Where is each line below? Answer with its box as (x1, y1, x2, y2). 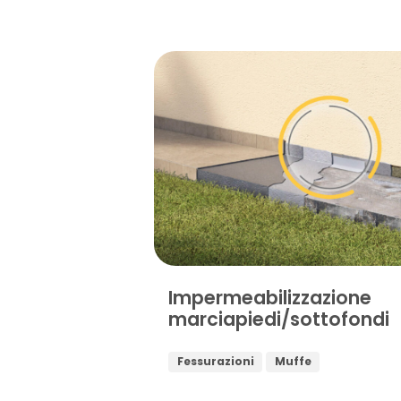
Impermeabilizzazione (168, 284, 371, 311)
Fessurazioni (176, 354, 254, 370)
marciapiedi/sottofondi (168, 305, 389, 332)
